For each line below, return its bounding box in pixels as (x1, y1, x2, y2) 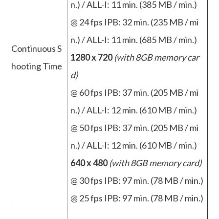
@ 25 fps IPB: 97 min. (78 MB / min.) (70, 192, 204, 203)
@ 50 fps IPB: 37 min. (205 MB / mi (70, 122, 199, 133)
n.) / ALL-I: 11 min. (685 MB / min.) (70, 34, 197, 45)
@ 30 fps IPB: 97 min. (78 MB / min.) (70, 175, 204, 186)
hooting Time (11, 60, 63, 71)
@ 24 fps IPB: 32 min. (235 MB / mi (70, 16, 199, 27)
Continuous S (11, 43, 62, 54)
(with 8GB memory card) (108, 157, 202, 168)
